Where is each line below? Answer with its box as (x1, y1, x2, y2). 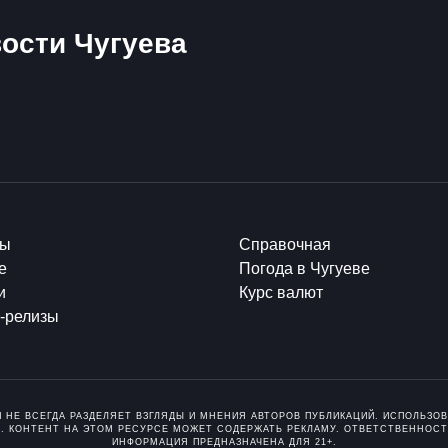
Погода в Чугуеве (239, 260, 370, 278)
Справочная (239, 236, 331, 254)
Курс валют (239, 284, 323, 302)
